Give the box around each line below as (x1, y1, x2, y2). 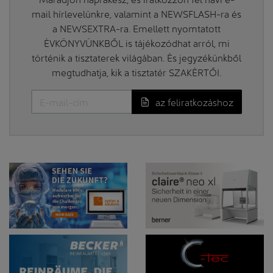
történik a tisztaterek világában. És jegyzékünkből (32, 50, 241, 63)
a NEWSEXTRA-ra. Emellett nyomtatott (52, 21, 221, 34)
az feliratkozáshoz (153, 94, 233, 108)
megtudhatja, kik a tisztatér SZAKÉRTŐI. (52, 65, 221, 78)
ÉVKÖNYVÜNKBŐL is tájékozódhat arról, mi (43, 35, 230, 49)
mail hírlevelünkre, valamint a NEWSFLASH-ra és (32, 6, 241, 19)
